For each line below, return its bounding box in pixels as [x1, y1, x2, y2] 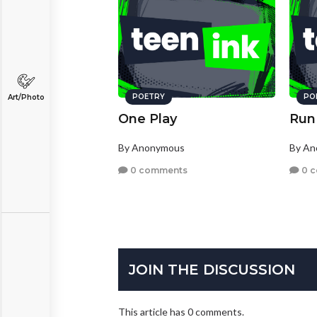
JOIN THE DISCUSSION [129, 261, 295, 279]
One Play [118, 111, 177, 127]
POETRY [132, 92, 165, 102]
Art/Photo [7, 93, 45, 102]
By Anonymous [118, 142, 185, 154]
